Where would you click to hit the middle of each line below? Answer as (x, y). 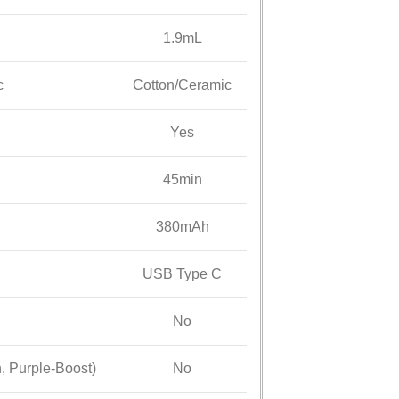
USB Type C (182, 273)
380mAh (182, 226)
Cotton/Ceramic (182, 85)
